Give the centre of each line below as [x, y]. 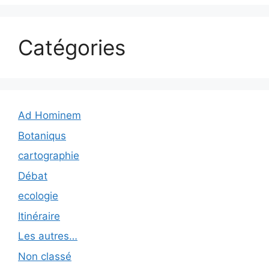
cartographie [49, 156]
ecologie [38, 196]
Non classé [45, 256]
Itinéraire [39, 216]
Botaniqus [42, 135]
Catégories [72, 47]
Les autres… [48, 236]
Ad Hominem [50, 115]
